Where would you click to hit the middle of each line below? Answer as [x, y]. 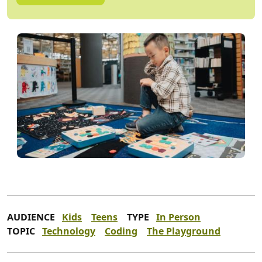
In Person [178, 217]
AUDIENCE [31, 217]
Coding [121, 231]
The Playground [184, 231]
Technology [69, 231]
